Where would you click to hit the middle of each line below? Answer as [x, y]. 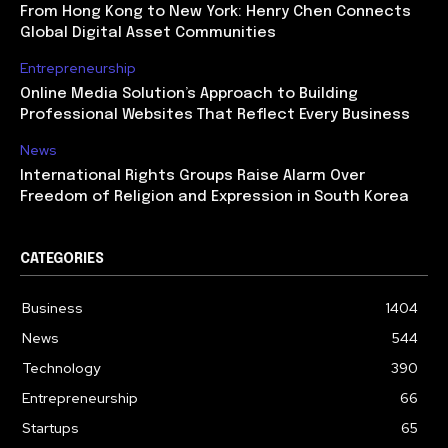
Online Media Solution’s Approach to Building [189, 94]
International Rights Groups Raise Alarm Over [192, 176]
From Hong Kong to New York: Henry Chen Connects [215, 12]
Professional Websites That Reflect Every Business [215, 115]
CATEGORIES [62, 259]
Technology [61, 368]
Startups [50, 428]
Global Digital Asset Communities [148, 33]
